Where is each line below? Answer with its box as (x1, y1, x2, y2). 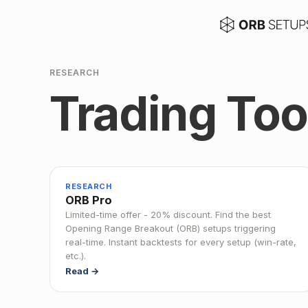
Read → (65, 265, 99, 276)
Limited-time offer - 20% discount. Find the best (65, 209, 271, 220)
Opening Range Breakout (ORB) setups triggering (65, 223, 276, 234)
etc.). (65, 250, 86, 261)
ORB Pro (65, 193, 112, 207)
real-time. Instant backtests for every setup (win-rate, (65, 236, 296, 247)
